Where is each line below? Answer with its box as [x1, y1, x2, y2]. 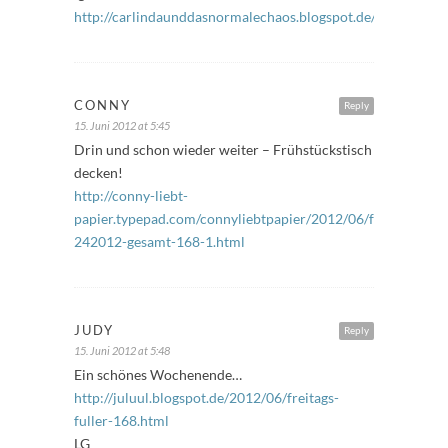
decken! [74, 163, 123, 181]
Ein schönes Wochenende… [74, 365, 242, 383]
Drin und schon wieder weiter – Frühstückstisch [74, 140, 372, 158]
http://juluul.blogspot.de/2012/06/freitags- [74, 388, 339, 406]
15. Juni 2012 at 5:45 [74, 118, 170, 132]
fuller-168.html [74, 411, 169, 429]
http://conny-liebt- [74, 186, 188, 204]
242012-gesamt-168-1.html [74, 232, 245, 250]
